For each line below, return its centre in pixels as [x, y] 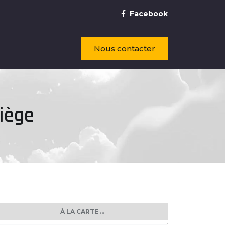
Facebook [149, 14]
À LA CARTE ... [82, 212]
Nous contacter [125, 48]
